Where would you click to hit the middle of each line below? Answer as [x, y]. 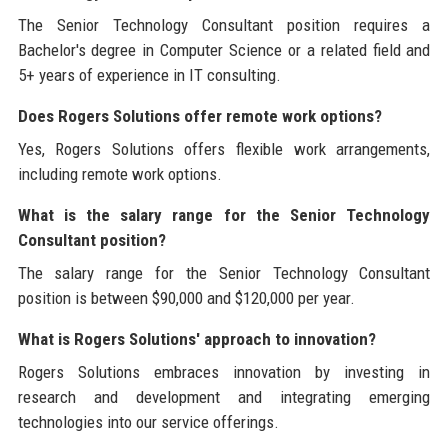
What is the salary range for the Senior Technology [224, 214]
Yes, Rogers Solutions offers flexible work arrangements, [224, 148]
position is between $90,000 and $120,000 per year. [186, 297]
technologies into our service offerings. [148, 421]
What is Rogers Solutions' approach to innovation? [196, 338]
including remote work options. [119, 173]
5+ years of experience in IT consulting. [149, 74]
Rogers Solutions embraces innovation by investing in [224, 371]
